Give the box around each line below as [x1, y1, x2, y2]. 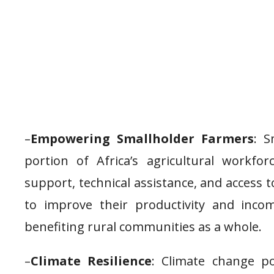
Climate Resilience [31, 252, 152, 269]
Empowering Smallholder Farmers [31, 130, 254, 147]
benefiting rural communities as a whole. [24, 218, 262, 235]
